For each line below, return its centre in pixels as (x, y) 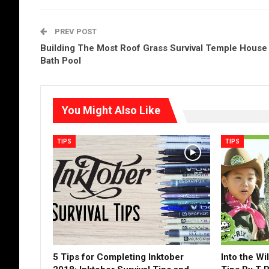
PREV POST (75, 32)
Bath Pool (61, 61)
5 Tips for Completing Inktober (118, 257)
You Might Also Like (111, 110)
